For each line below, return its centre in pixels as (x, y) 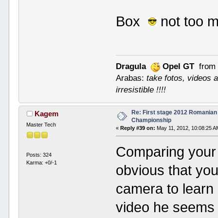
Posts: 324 (39, 155)
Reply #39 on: (138, 128)
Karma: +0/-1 (42, 163)
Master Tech (41, 125)
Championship (152, 120)
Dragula (131, 66)
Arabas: (131, 78)
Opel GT (179, 66)
